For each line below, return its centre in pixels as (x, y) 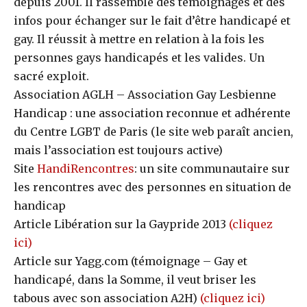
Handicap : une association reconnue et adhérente (152, 113)
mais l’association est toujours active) (118, 150)
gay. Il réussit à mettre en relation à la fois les (139, 39)
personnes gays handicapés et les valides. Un (139, 58)
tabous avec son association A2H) (107, 298)
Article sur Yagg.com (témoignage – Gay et (131, 261)
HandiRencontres (86, 169)
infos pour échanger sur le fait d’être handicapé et (152, 21)
